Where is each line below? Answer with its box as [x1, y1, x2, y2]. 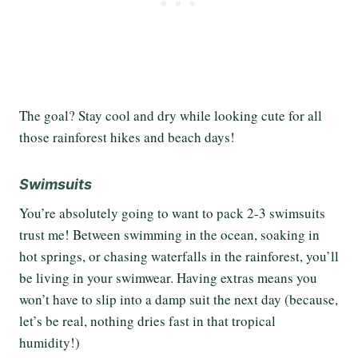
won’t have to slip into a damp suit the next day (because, [19, 290, 338, 309]
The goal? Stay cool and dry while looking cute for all [19, 106, 322, 125]
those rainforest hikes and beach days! [19, 128, 240, 147]
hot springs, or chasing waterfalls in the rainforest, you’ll [19, 247, 339, 266]
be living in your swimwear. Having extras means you [19, 268, 317, 288]
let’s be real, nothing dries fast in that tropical [19, 312, 276, 331]
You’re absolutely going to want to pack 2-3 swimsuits [19, 204, 325, 223]
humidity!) [19, 333, 80, 352]
